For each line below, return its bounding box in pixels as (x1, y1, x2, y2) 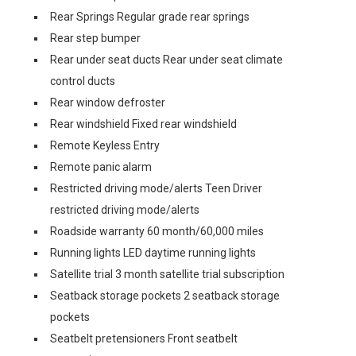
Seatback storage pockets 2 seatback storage (50, 289, 280, 302)
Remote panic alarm (50, 161, 152, 173)
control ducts (50, 75, 115, 87)
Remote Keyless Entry (50, 139, 160, 152)
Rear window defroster (50, 96, 165, 109)
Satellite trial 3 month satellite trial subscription (50, 268, 284, 281)
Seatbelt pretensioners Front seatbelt (50, 332, 238, 345)
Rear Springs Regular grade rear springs (50, 10, 250, 23)
